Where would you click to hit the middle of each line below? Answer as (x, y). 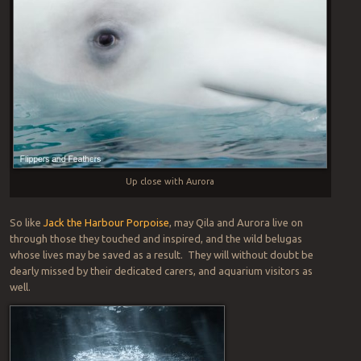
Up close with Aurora (170, 182)
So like (26, 222)
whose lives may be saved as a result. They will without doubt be (161, 254)
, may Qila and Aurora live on (236, 222)
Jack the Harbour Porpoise (106, 222)
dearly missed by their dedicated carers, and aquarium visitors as (161, 270)
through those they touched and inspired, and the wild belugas (156, 238)
